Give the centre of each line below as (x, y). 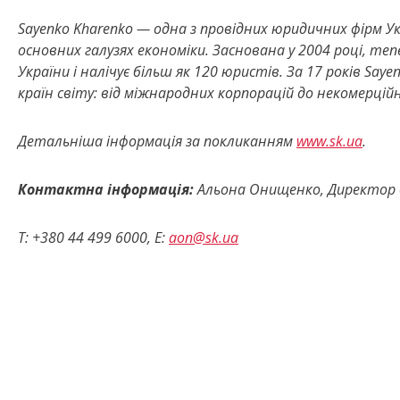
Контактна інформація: (106, 190)
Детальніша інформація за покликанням (157, 142)
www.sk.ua (329, 142)
